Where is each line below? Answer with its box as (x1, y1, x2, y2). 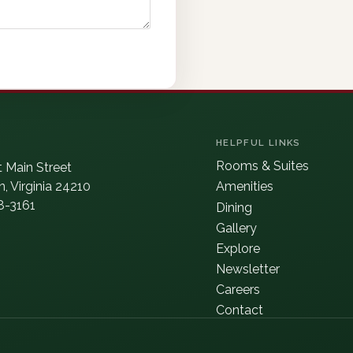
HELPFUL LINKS (215, 136, 301, 148)
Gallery (215, 220, 257, 236)
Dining (215, 199, 252, 215)
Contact (215, 303, 263, 318)
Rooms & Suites (215, 158, 309, 174)
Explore (215, 240, 260, 256)
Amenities (215, 179, 273, 195)
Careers (215, 282, 260, 298)
